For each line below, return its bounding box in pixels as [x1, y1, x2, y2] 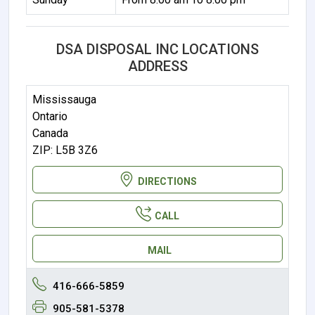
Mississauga [32, 92, 96, 106]
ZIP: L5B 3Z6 [32, 143, 98, 157]
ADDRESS [127, 57, 188, 75]
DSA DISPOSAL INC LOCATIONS [56, 40, 259, 58]
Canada [32, 126, 68, 140]
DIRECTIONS [137, 175, 197, 187]
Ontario [32, 109, 67, 123]
